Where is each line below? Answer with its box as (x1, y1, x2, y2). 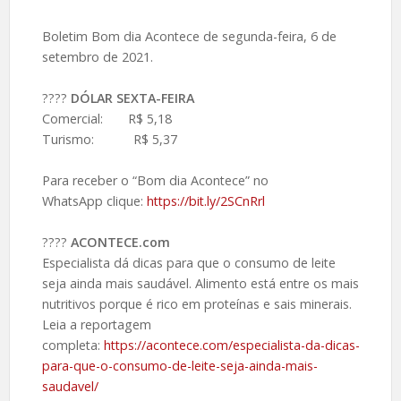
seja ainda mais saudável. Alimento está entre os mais (41, 274, 359, 292)
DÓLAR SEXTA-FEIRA (70, 89, 194, 107)
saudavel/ (41, 377, 98, 395)
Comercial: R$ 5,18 (41, 109, 172, 127)
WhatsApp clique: (41, 192, 147, 209)
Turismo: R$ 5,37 (41, 130, 177, 148)
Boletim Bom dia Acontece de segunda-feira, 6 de (41, 27, 337, 45)
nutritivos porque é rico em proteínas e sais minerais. (41, 294, 352, 312)
